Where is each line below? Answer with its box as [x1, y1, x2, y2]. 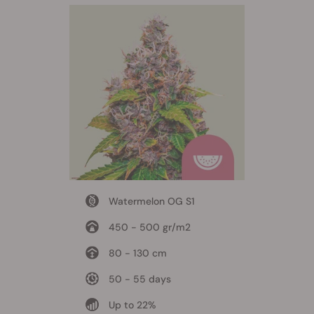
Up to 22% [108, 298, 156, 311]
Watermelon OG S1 [108, 194, 195, 207]
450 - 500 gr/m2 [108, 220, 191, 233]
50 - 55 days [108, 272, 171, 285]
